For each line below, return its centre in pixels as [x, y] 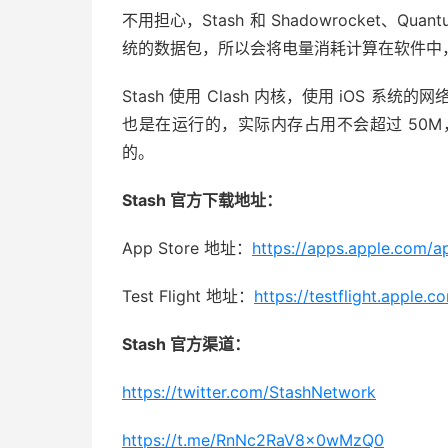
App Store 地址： [187, 248]
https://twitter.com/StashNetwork [249, 392]
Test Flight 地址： [188, 296]
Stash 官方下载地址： [202, 200]
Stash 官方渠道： [186, 344]
